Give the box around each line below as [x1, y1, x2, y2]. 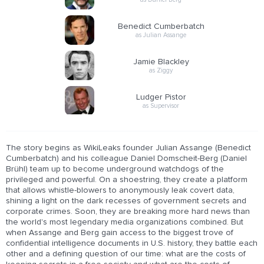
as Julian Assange [136, 31, 186, 38]
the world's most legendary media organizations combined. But [6, 218, 243, 226]
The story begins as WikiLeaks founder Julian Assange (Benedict [6, 144, 251, 152]
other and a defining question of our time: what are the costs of [6, 250, 246, 258]
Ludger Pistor [136, 93, 186, 101]
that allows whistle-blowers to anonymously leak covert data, [6, 186, 235, 194]
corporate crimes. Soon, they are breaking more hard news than [6, 207, 250, 216]
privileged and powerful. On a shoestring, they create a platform [6, 176, 247, 184]
